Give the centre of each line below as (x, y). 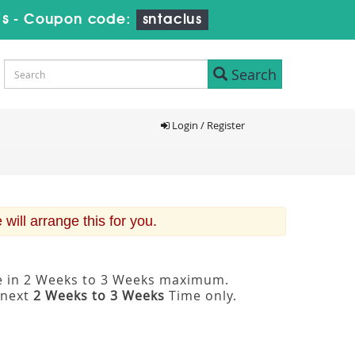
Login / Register (207, 125)
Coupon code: (80, 20)
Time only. (201, 296)
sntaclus (172, 20)
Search (252, 74)
